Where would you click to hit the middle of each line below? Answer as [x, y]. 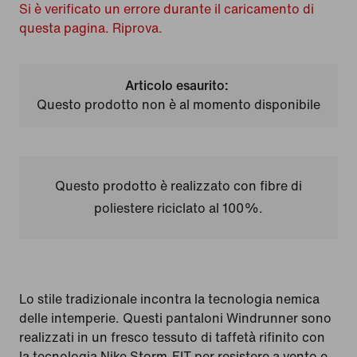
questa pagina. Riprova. [91, 28]
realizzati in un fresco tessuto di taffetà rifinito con [172, 337]
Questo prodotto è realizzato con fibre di [178, 186]
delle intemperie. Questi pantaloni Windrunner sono [175, 318]
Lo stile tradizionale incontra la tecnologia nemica [169, 299]
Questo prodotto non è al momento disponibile [178, 105]
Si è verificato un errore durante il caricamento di [167, 9]
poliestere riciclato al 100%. [178, 208]
